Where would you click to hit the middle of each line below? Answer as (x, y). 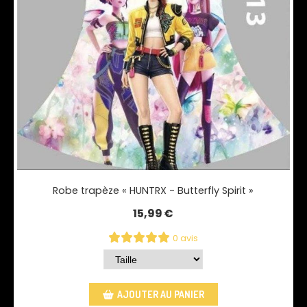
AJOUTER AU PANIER (160, 295)
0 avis (186, 238)
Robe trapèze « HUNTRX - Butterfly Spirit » (153, 191)
